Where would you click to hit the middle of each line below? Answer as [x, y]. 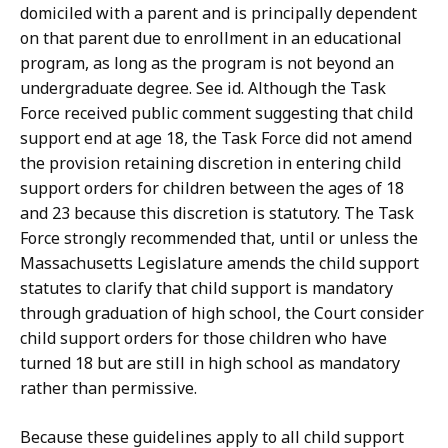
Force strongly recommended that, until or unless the [219, 238]
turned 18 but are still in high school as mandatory [210, 363]
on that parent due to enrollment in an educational [211, 38]
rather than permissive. [108, 388]
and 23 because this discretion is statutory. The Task [217, 213]
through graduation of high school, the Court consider [222, 313]
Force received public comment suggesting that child [216, 113]
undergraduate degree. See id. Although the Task [203, 88]
